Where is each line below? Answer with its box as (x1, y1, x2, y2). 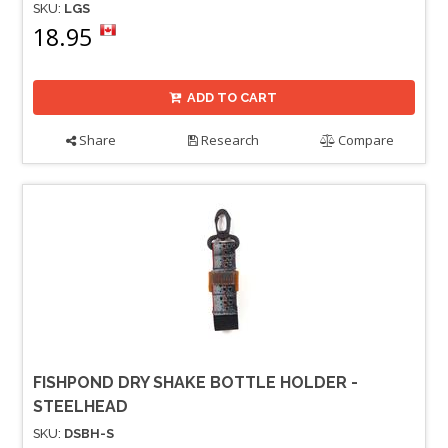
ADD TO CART (187, 90, 278, 106)
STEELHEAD (33, 397, 128, 417)
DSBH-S (64, 426, 114, 442)
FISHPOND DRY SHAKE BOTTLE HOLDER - (33, 373, 358, 393)
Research (198, 131, 260, 150)
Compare (335, 131, 395, 150)
